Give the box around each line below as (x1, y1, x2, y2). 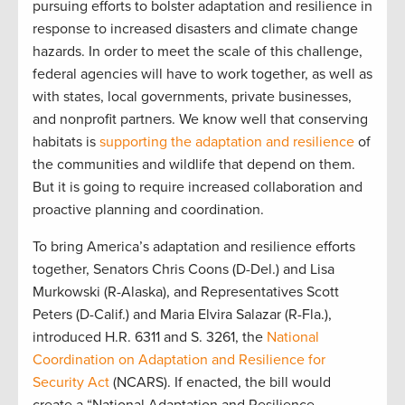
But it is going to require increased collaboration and (33, 177, 363, 196)
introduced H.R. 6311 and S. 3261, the (33, 327, 267, 346)
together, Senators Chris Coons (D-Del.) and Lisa (33, 259, 334, 278)
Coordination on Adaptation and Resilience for (33, 350, 325, 369)
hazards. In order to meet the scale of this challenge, (33, 42, 363, 61)
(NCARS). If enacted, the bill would (109, 372, 331, 391)
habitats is (33, 132, 99, 151)
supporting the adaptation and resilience (99, 132, 354, 151)
